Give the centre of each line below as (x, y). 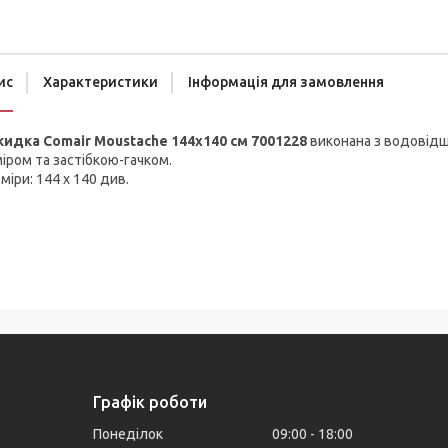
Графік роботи (150, 402)
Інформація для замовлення (286, 82)
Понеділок (128, 434)
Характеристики (100, 82)
